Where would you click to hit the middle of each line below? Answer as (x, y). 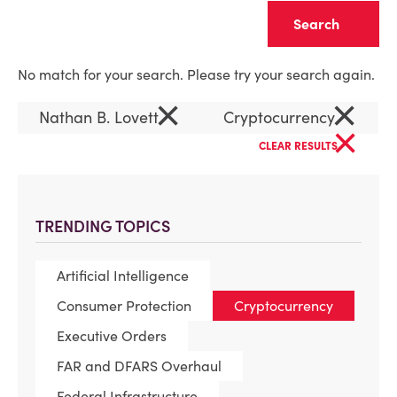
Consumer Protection (124, 306)
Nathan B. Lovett (101, 117)
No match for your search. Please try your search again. (196, 74)
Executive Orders (112, 336)
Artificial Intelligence (123, 276)
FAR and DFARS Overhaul (139, 366)
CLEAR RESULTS (300, 146)
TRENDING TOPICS (103, 226)
